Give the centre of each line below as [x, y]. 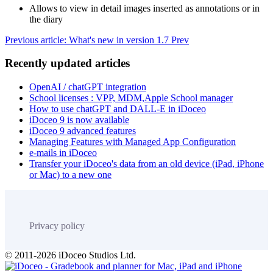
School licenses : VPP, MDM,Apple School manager [131, 97]
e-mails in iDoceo [63, 152]
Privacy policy [57, 225]
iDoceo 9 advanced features [83, 130]
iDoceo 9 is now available [79, 119]
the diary [46, 19]
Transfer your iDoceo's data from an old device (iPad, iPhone [147, 163]
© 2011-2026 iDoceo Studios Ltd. [70, 255]
